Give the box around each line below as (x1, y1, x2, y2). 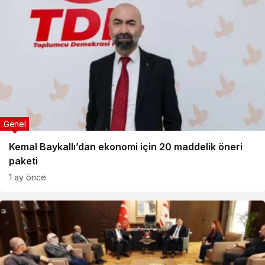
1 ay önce (9, 172, 46, 182)
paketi (9, 155, 38, 167)
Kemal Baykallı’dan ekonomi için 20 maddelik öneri (9, 141, 243, 153)
